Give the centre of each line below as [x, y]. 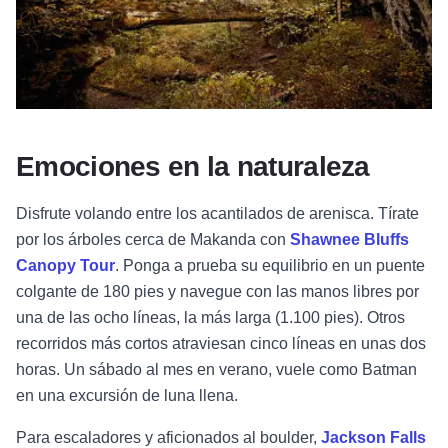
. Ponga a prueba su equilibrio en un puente [270, 266]
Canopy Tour [65, 266]
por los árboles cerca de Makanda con [151, 240]
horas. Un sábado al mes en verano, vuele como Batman [216, 370]
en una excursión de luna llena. [127, 396]
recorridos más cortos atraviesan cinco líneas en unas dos [221, 344]
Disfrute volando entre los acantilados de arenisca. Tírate [217, 214]
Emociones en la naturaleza [193, 167]
